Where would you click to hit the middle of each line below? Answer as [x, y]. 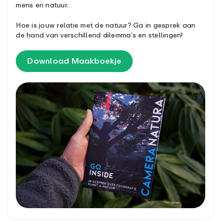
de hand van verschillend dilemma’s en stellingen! [99, 35]
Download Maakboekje [74, 61]
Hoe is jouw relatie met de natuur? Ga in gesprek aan [106, 25]
